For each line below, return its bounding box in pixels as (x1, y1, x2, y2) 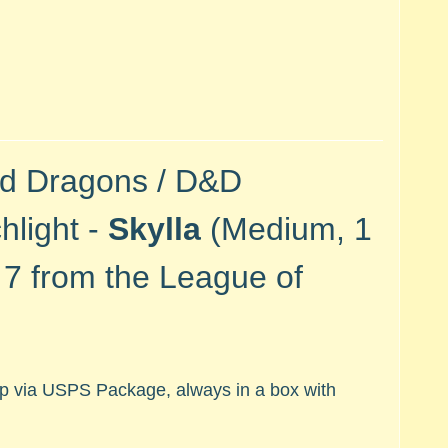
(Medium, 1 (209, 211, 372, 248)
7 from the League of (3, 259, 303, 296)
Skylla (107, 211, 210, 248)
